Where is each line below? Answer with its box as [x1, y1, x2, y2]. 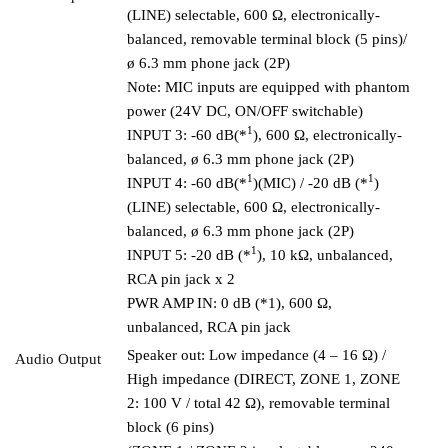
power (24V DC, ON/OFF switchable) [127, 102, 363, 119]
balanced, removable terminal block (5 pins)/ [127, 30, 407, 47]
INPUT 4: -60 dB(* [127, 174, 247, 191]
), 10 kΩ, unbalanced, [257, 246, 393, 263]
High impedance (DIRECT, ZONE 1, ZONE [127, 370, 400, 387]
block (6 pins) [127, 418, 214, 435]
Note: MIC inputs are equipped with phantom [127, 78, 410, 95]
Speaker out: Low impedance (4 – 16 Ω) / [127, 346, 386, 363]
